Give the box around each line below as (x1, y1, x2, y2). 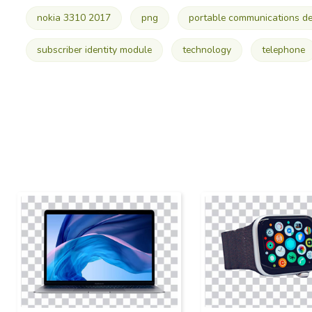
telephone (261, 43, 305, 57)
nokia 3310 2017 (36, 11, 111, 25)
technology (182, 43, 231, 57)
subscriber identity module (36, 43, 152, 57)
